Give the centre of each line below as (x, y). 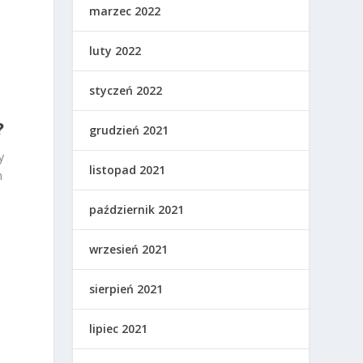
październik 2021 (137, 210)
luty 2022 (115, 51)
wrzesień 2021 (129, 250)
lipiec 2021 (119, 329)
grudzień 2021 (129, 130)
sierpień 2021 (126, 289)
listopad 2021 (128, 170)
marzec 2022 (125, 11)
